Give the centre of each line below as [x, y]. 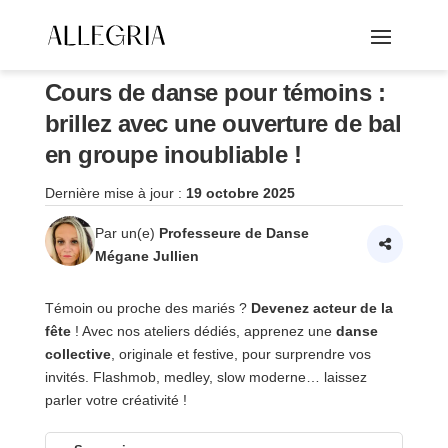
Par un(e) [126, 232]
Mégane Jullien [146, 255]
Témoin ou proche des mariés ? [147, 308]
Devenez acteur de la [321, 308]
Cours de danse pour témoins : [215, 92]
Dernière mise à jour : [113, 193]
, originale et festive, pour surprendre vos [240, 354]
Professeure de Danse [233, 232]
